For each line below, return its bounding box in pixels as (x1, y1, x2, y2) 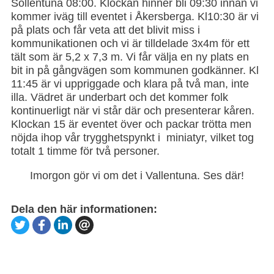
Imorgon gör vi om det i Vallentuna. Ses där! (30, 169, 244, 182)
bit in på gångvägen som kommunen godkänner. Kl (11, 64, 259, 76)
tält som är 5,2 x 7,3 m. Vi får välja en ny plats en (11, 51, 249, 63)
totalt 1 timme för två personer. (11, 145, 160, 157)
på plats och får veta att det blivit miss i (11, 24, 200, 36)
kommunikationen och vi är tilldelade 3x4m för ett (11, 37, 250, 50)
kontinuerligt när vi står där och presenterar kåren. (11, 105, 254, 117)
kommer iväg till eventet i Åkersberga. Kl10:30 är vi (11, 10, 259, 23)
